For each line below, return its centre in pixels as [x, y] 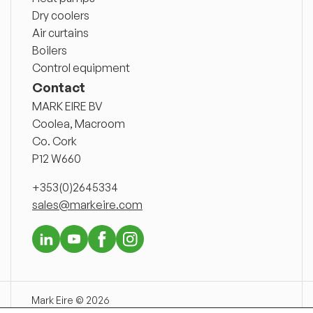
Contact [59, 87]
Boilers [50, 50]
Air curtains [60, 32]
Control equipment [81, 67]
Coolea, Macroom [79, 123]
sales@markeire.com [87, 204]
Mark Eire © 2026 [71, 300]
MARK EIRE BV [67, 106]
